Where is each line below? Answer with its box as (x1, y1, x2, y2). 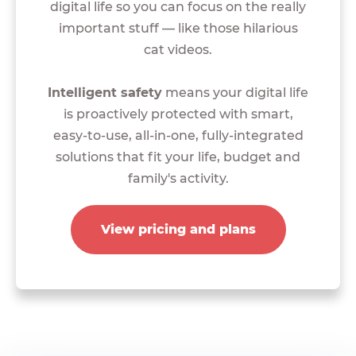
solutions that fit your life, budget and (56, 149, 300, 164)
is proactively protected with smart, (63, 106, 293, 122)
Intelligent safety (48, 84, 162, 100)
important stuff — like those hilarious (58, 20, 298, 36)
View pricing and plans (100, 221, 256, 237)
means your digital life (162, 84, 308, 100)
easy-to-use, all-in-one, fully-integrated (52, 127, 304, 143)
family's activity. (127, 170, 229, 186)
